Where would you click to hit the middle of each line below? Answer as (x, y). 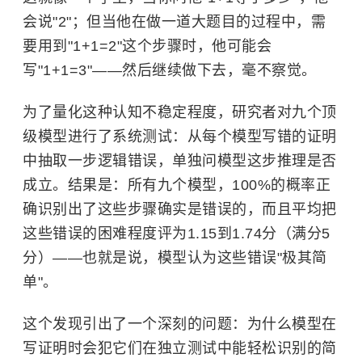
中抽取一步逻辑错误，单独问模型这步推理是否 (180, 161)
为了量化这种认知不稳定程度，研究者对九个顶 (180, 112)
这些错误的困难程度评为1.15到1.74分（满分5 (177, 234)
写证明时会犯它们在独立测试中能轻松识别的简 (180, 348)
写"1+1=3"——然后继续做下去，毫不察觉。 (170, 70)
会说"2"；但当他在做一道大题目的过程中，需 (174, 22)
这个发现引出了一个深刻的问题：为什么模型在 (180, 324)
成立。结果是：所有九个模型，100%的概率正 (177, 185)
